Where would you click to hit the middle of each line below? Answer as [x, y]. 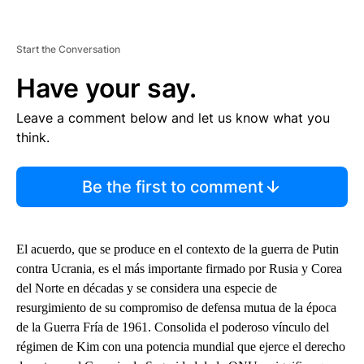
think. [33, 137]
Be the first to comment [172, 186]
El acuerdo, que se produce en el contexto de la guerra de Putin [178, 249]
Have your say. [106, 88]
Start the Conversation [68, 49]
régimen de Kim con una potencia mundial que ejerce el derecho [181, 346]
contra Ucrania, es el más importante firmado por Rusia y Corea [179, 268]
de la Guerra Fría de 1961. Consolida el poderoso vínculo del [173, 327]
